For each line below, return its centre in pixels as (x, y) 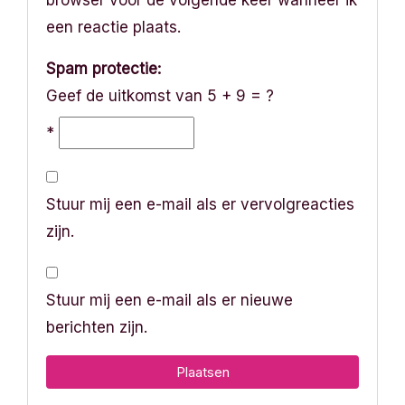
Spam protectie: (104, 68)
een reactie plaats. (113, 27)
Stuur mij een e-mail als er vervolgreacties (200, 204)
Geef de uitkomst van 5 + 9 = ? (160, 95)
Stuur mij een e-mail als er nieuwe (170, 300)
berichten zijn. (97, 327)
